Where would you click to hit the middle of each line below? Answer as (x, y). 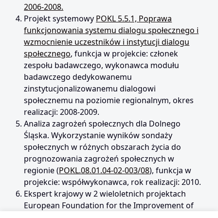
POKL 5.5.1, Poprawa (134, 18)
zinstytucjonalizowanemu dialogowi (90, 89)
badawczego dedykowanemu (78, 77)
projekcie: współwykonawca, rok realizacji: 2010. (113, 182)
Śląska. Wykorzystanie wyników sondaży (98, 135)
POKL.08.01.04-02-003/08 (104, 170)
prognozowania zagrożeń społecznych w (99, 159)
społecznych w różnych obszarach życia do (103, 147)
